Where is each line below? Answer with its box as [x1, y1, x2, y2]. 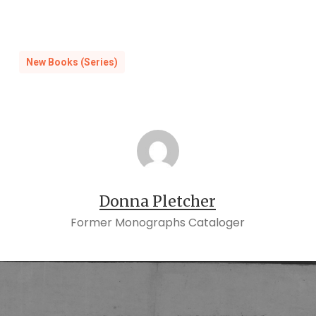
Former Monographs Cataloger [71, 214, 245, 231]
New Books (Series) [25, 56, 118, 68]
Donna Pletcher [99, 192, 217, 212]
